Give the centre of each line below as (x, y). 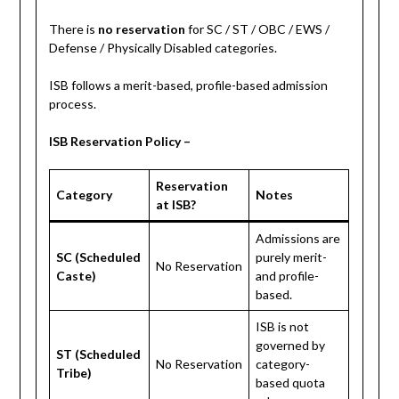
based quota (291, 382)
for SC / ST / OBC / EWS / (258, 28)
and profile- (288, 275)
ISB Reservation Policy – (120, 141)
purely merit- (292, 256)
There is (74, 28)
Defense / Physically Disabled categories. (163, 47)
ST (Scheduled (99, 354)
